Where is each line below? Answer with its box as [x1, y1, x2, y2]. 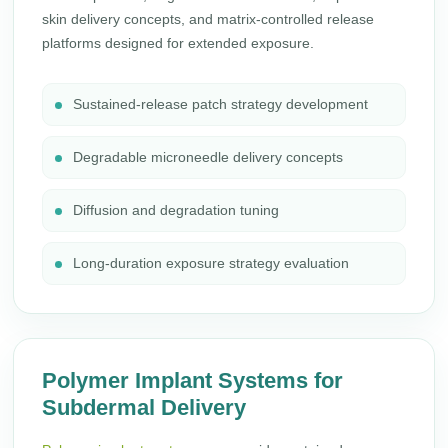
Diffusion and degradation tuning [73, 202, 280, 218]
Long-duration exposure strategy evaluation [73, 255, 350, 271]
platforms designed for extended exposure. [42, 35, 315, 51]
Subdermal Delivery [42, 395, 247, 420]
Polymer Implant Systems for [42, 368, 344, 393]
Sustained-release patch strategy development [73, 96, 369, 112]
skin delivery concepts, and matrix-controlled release [42, 11, 375, 27]
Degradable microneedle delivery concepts [73, 149, 344, 165]
